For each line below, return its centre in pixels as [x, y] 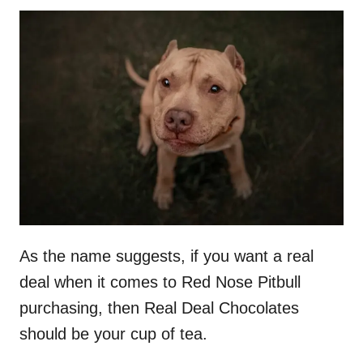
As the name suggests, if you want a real [167, 256]
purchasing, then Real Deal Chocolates [159, 308]
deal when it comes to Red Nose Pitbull [160, 282]
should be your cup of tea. [113, 334]
